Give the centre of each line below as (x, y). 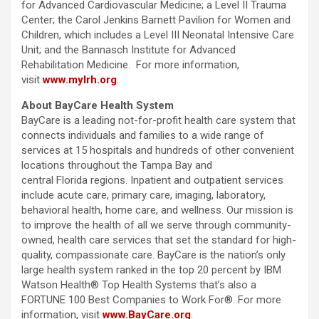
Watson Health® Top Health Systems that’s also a (139, 285)
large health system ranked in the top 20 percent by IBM (151, 270)
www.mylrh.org (80, 80)
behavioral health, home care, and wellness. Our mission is (157, 210)
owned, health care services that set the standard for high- (159, 240)
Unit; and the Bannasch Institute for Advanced (129, 50)
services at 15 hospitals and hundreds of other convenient (158, 151)
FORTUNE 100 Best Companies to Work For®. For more (151, 300)
